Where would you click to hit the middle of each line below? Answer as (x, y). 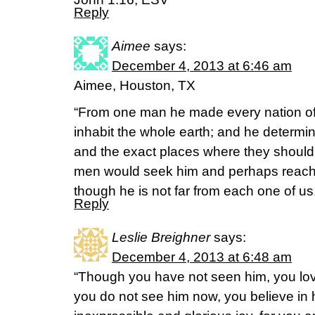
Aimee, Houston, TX (135, 85)
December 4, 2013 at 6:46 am (202, 66)
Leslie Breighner (161, 237)
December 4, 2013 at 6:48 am (202, 257)
